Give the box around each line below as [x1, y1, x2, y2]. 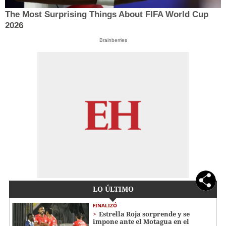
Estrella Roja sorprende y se [99, 209, 190, 218]
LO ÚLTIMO [92, 184, 134, 194]
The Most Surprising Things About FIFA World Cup [5, 9, 208, 19]
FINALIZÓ [93, 201, 117, 209]
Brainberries [99, 37, 127, 43]
